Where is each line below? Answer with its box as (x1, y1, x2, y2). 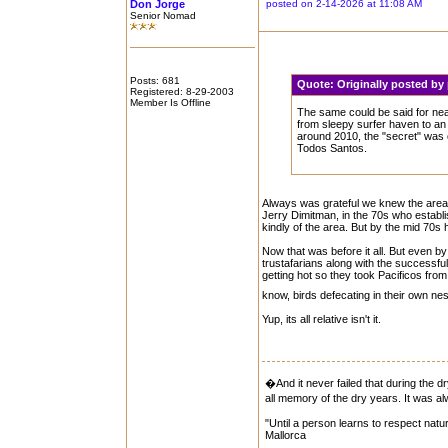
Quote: (297, 78, 338, 90)
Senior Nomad (130, 10, 196, 21)
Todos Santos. (297, 142, 368, 154)
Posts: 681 (130, 75, 180, 86)
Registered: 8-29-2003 (130, 86, 234, 97)
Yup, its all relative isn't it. (262, 313, 381, 325)
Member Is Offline (130, 97, 211, 108)
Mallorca (265, 429, 306, 441)
